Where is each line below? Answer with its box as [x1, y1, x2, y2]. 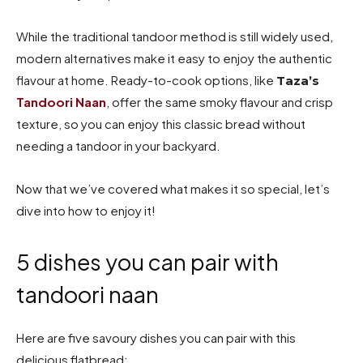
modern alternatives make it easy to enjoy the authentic [16, 49, 332, 66]
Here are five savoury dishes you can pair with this [16, 329, 296, 345]
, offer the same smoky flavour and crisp [106, 93, 333, 109]
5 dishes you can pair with [16, 247, 279, 275]
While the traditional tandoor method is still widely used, [16, 28, 333, 44]
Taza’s [276, 72, 319, 88]
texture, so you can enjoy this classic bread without [16, 115, 305, 131]
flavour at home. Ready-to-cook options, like [16, 71, 276, 88]
